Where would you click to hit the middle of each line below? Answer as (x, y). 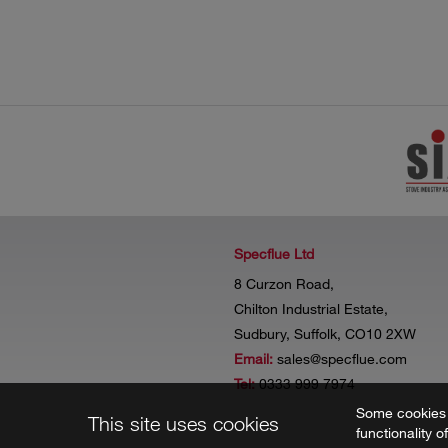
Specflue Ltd (274, 253)
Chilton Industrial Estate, (311, 308)
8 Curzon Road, (284, 283)
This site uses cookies (183, 423)
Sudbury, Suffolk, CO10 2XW (325, 333)
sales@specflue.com (342, 358)
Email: (253, 358)
